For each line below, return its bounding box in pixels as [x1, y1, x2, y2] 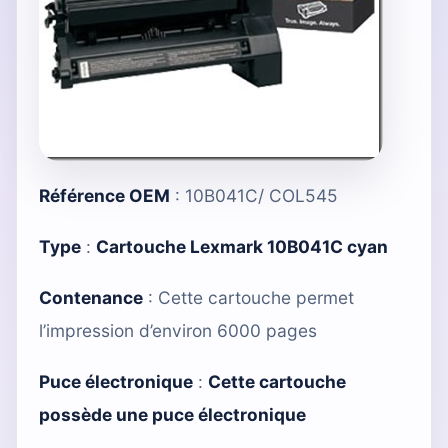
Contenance [39, 286, 143, 308]
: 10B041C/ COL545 [170, 184, 338, 206]
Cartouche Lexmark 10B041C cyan [96, 235, 388, 257]
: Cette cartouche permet [143, 286, 354, 308]
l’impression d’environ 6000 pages [39, 319, 317, 341]
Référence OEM [39, 184, 170, 206]
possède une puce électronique [39, 403, 306, 425]
